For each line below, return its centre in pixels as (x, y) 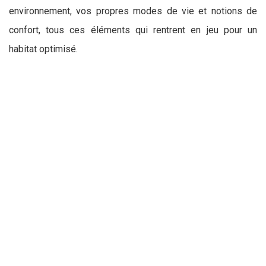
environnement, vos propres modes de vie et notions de (133, 11)
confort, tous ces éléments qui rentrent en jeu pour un (133, 30)
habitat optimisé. (43, 49)
